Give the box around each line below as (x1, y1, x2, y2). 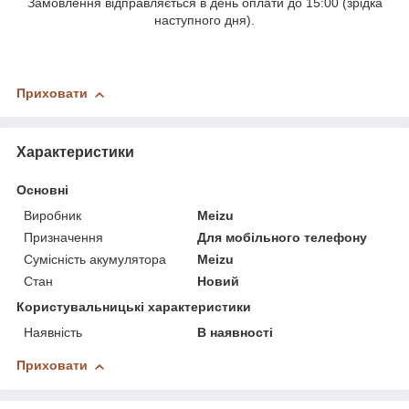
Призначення (24, 230, 103, 246)
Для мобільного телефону (197, 230, 368, 246)
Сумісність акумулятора (24, 252, 166, 267)
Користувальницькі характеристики (16, 299, 251, 315)
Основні (16, 183, 68, 198)
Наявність (24, 325, 82, 341)
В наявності (197, 325, 274, 341)
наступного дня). (154, 13, 255, 28)
